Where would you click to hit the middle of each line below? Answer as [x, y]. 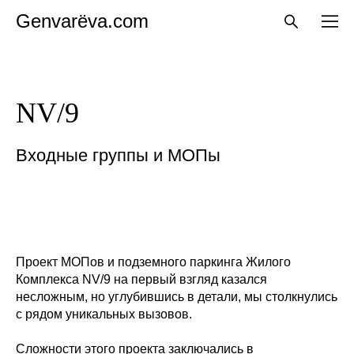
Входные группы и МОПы [118, 155]
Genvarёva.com [82, 21]
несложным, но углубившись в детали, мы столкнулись [177, 297]
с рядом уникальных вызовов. [104, 314]
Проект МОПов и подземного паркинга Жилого [153, 262]
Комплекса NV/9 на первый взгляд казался [141, 279]
